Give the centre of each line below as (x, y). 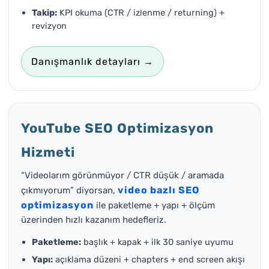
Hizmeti (48, 152)
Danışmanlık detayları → (92, 61)
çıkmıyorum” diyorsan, (69, 190)
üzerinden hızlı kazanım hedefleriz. (94, 219)
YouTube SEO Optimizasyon (117, 128)
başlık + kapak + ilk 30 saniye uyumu (157, 242)
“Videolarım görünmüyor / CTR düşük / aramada (122, 175)
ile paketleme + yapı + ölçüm (154, 205)
